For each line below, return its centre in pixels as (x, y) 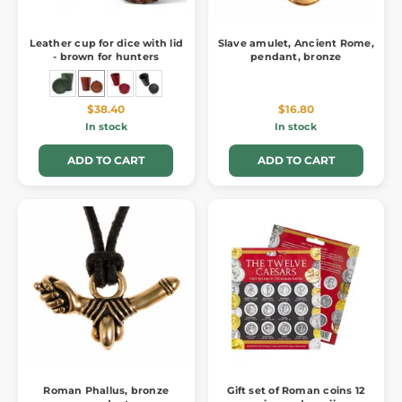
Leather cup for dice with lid (106, 43)
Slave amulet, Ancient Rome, (296, 43)
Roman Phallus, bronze (106, 391)
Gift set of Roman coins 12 (296, 391)
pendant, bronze (296, 56)
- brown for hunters (106, 56)
